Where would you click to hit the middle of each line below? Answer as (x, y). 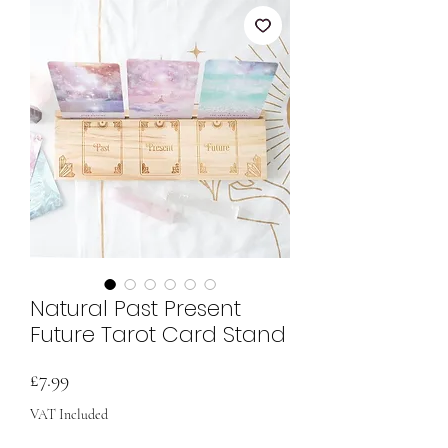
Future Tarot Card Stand (158, 334)
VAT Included (69, 414)
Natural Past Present (135, 308)
